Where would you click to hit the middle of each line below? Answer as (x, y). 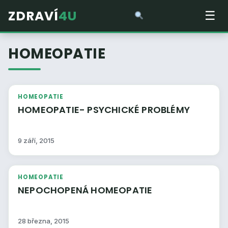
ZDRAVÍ (33, 16)
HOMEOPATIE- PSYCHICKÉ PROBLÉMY (166, 110)
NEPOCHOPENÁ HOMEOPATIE (122, 190)
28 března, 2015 (44, 221)
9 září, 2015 (36, 141)
